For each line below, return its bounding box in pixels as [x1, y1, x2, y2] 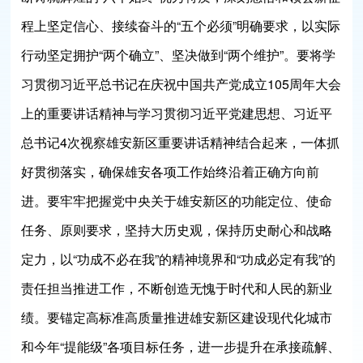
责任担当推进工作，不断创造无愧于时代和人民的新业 [21, 279, 333, 297]
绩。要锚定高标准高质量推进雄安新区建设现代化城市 [21, 308, 333, 327]
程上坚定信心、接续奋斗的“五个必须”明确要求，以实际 [21, 16, 341, 35]
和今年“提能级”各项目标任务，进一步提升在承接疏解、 [21, 337, 341, 356]
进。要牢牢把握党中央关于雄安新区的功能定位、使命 [21, 191, 333, 210]
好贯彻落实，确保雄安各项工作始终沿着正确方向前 [21, 162, 320, 181]
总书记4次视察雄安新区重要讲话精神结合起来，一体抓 [21, 133, 340, 152]
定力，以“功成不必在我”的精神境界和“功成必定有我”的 [21, 250, 336, 268]
